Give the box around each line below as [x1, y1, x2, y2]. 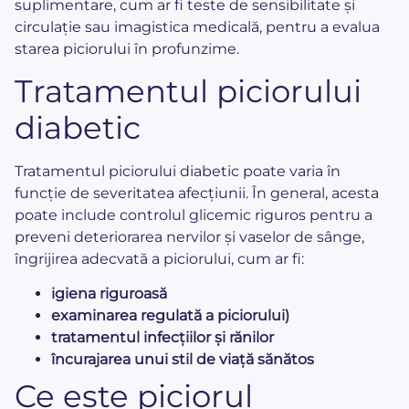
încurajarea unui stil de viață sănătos [51, 351, 314, 369]
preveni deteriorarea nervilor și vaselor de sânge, [15, 227, 364, 246]
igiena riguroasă [51, 285, 167, 303]
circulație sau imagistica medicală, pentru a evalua [15, 17, 380, 36]
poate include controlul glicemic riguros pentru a [15, 205, 372, 224]
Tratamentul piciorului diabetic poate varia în [15, 162, 341, 180]
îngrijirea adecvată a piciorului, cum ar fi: [15, 249, 304, 267]
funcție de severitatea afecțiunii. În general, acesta [15, 184, 379, 202]
